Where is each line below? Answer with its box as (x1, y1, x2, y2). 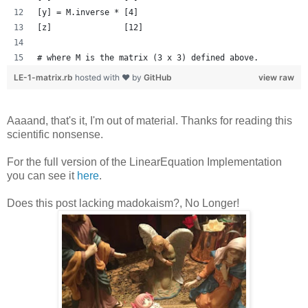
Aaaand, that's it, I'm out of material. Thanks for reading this (7, 114, 292, 126)
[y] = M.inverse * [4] (37, 7, 138, 17)
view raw (258, 71, 294, 82)
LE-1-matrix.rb (14, 71, 75, 82)
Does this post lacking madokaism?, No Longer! (7, 197, 239, 209)
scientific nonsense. (7, 128, 103, 140)
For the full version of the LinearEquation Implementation (7, 155, 282, 168)
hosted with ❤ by (75, 71, 144, 82)
